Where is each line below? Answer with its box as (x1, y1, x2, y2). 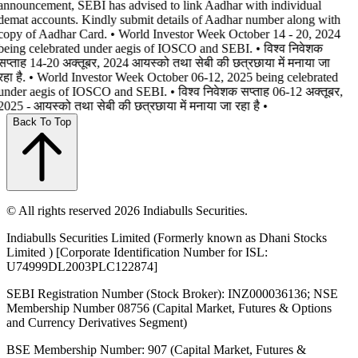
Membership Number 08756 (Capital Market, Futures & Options (6, 300, 332, 315)
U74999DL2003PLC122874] (6, 259, 157, 273)
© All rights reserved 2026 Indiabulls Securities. (6, 203, 248, 217)
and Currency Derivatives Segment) (6, 315, 187, 329)
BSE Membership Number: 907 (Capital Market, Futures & (6, 342, 306, 356)
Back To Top (13, 115, 71, 128)
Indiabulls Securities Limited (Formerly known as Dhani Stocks (6, 230, 327, 245)
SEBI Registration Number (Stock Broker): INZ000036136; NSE (6, 286, 338, 300)
